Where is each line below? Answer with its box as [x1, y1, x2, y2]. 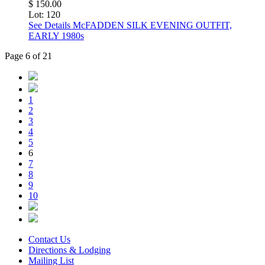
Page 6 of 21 [5, 51, 52, 62]
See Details [28, 20, 70, 31]
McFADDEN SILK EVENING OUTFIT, [70, 20, 232, 31]
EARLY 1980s [28, 31, 84, 41]
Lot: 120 [28, 9, 60, 20]
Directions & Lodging [28, 245, 111, 256]
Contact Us [28, 234, 70, 245]
